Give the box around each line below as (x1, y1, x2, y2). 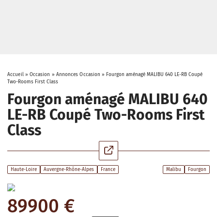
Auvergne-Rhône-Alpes (44, 167, 94, 172)
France (101, 167, 115, 172)
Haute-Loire (11, 167, 37, 172)
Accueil (7, 72, 24, 77)
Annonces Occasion (56, 72, 101, 77)
